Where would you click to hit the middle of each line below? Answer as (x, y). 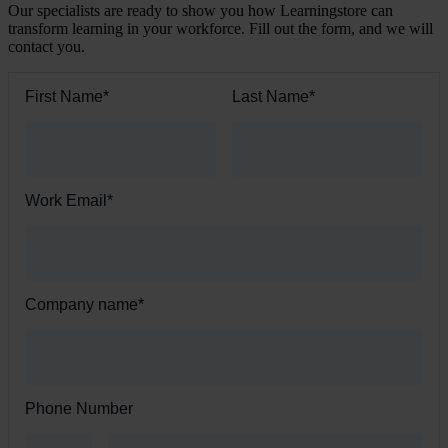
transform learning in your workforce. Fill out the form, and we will (220, 28)
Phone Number (79, 408)
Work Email (66, 200)
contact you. (46, 46)
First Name (64, 96)
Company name (81, 304)
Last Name (270, 96)
